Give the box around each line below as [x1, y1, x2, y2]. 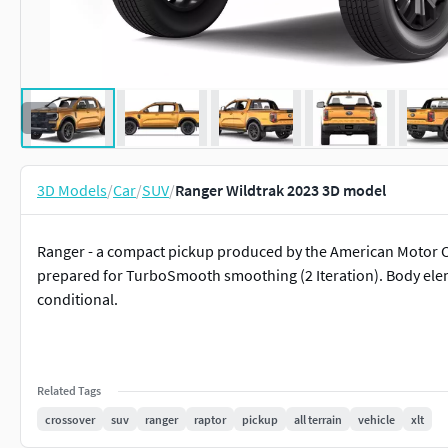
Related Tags [37, 383, 101, 398]
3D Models [37, 180, 107, 200]
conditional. [37, 289, 118, 309]
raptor [194, 411, 226, 427]
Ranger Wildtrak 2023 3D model [175, 180, 386, 200]
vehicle [358, 411, 395, 427]
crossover [45, 411, 95, 427]
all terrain [294, 411, 342, 427]
